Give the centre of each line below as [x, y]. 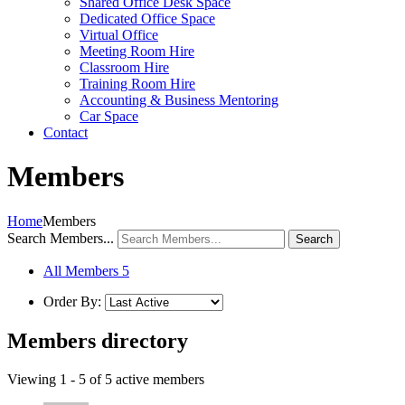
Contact [66, 132]
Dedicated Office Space [147, 19]
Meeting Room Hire [137, 51]
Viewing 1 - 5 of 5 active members [106, 379]
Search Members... [61, 238]
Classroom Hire [124, 67]
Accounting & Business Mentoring [179, 100]
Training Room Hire [137, 84]
